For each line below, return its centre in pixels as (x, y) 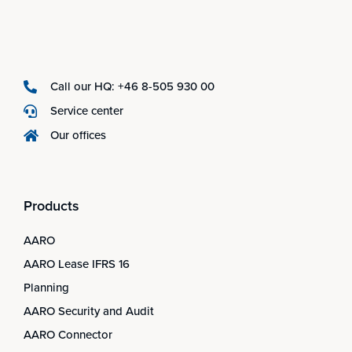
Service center (87, 111)
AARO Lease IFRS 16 (77, 264)
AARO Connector (68, 335)
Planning (46, 288)
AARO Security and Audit (89, 312)
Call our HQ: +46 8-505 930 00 (133, 87)
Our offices (79, 136)
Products (51, 206)
